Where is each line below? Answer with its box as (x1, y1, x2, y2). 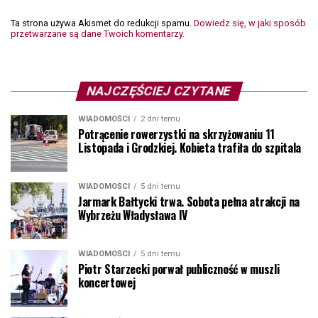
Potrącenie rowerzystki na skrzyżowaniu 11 (78, 126, 275, 143)
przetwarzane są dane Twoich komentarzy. (11, 28, 185, 39)
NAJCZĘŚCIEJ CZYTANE (85, 84, 233, 98)
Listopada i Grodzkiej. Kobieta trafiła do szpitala (78, 139, 301, 156)
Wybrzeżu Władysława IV (78, 207, 187, 224)
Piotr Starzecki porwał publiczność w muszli (78, 261, 280, 278)
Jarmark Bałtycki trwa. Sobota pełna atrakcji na (78, 193, 300, 210)
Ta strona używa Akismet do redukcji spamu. (11, 18, 194, 28)
